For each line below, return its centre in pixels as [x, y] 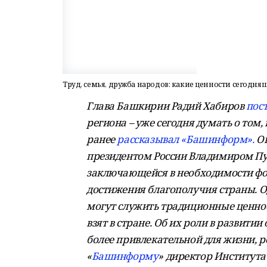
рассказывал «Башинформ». [186, 139]
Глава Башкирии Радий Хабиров [166, 106]
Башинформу [125, 256]
